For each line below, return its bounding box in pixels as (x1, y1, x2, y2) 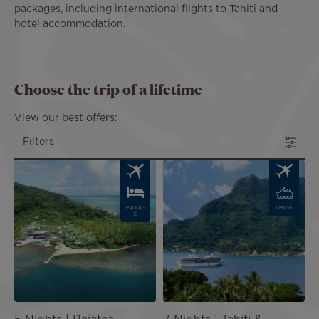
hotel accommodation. (14, 20, 125, 29)
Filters (23, 137, 54, 147)
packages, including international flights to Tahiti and (14, 5, 278, 14)
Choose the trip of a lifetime (14, 78, 202, 99)
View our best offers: (14, 114, 117, 123)
